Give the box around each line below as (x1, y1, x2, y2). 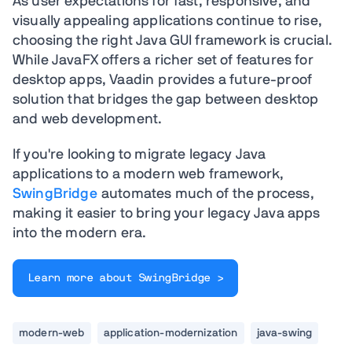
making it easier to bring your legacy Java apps (13, 207, 321, 222)
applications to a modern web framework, (13, 167, 284, 182)
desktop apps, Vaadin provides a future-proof (13, 73, 313, 88)
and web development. (13, 112, 163, 127)
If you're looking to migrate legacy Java (13, 148, 266, 163)
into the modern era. (13, 226, 147, 241)
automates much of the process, (97, 187, 314, 202)
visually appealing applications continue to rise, (13, 14, 322, 29)
